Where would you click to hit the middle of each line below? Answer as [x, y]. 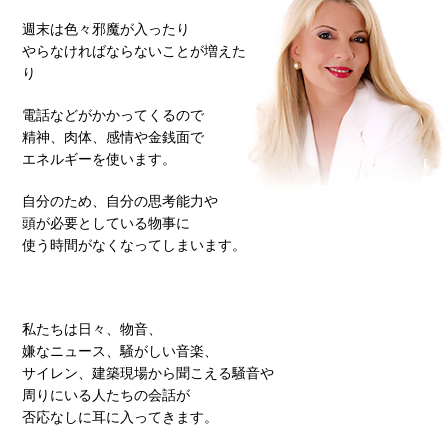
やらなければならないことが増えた [134, 50]
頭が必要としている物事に [106, 222]
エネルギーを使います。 [99, 158]
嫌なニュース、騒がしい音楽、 [120, 350]
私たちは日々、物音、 [92, 328]
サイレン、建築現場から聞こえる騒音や [148, 372]
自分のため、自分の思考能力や [120, 200]
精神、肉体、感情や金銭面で [113, 136]
